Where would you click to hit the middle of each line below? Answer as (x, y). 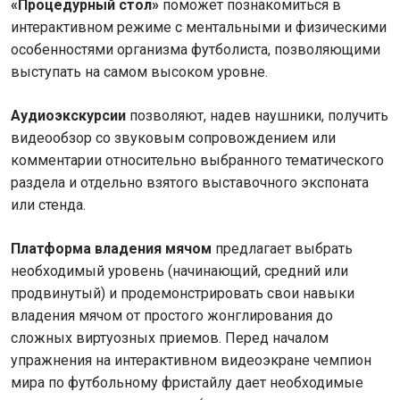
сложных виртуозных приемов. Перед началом (170, 338)
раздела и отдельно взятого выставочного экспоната (190, 183)
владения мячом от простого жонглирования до (172, 316)
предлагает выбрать (282, 249)
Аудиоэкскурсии (68, 116)
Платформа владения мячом (111, 249)
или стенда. (48, 205)
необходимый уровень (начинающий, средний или (179, 271)
